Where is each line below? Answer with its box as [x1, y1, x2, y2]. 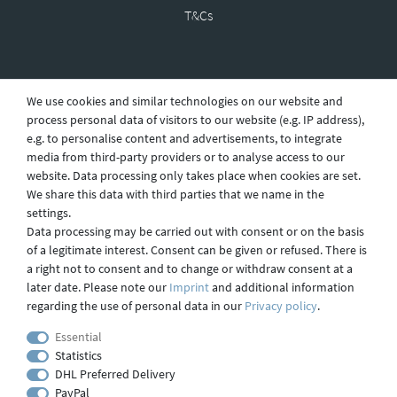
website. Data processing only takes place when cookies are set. [27, 167, 361, 183]
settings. [27, 205, 71, 221]
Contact [175, 289, 222, 307]
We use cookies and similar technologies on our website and [27, 93, 343, 109]
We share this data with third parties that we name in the [27, 186, 324, 202]
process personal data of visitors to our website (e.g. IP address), [27, 112, 364, 128]
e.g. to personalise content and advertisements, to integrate [27, 130, 342, 146]
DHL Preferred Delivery [54, 366, 175, 382]
